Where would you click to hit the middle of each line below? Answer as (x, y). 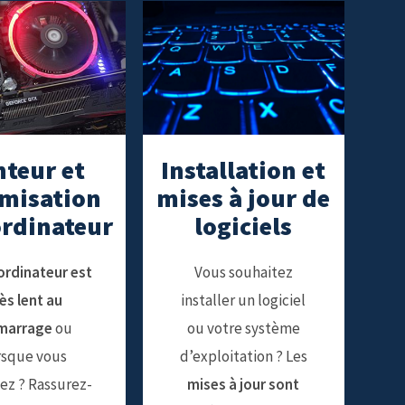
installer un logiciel (244, 301)
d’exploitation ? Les (243, 357)
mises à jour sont (244, 385)
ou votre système (243, 329)
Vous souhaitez (243, 273)
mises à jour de (244, 198)
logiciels (244, 226)
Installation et (244, 170)
